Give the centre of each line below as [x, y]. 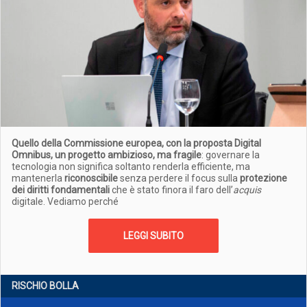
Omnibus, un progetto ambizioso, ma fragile [107, 155]
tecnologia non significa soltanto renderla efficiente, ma [131, 167]
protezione [263, 178]
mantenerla [38, 178]
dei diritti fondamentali [61, 190]
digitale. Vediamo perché [65, 201]
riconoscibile [91, 178]
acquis [247, 190]
